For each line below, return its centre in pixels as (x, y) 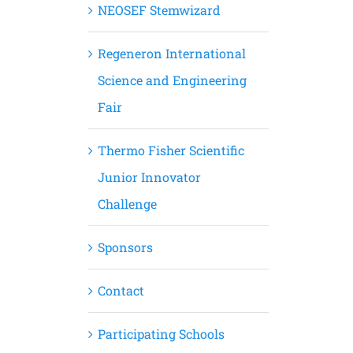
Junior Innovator (149, 177)
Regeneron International (171, 53)
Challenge (127, 204)
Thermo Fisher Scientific (171, 150)
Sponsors (125, 247)
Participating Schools (161, 334)
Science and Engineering (172, 80)
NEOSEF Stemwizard (159, 10)
